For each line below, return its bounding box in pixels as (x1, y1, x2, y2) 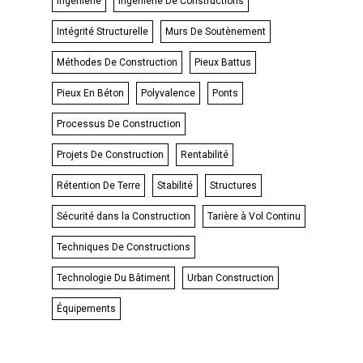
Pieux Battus (194, 57, 251, 68)
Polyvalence (141, 88, 195, 99)
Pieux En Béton (57, 88, 124, 99)
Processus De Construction (57, 118, 181, 130)
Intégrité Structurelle (57, 26, 148, 37)
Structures (210, 180, 257, 191)
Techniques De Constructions (57, 241, 190, 253)
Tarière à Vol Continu (207, 211, 301, 222)
